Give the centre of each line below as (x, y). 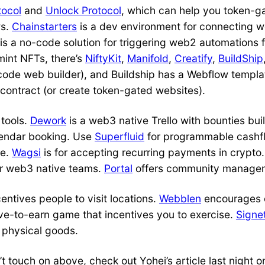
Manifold (148, 59)
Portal (118, 169)
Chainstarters (44, 27)
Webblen (180, 199)
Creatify (193, 59)
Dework (48, 121)
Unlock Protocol (83, 11)
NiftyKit (103, 59)
